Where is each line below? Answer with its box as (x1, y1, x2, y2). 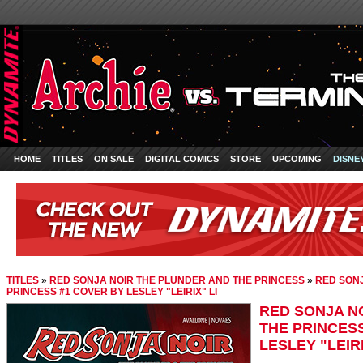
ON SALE (94, 154, 134, 164)
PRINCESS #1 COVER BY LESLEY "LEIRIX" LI (6, 286, 217, 297)
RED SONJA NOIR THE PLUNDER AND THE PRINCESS (49, 275, 305, 286)
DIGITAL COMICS (145, 154, 219, 164)
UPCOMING (272, 154, 322, 164)
